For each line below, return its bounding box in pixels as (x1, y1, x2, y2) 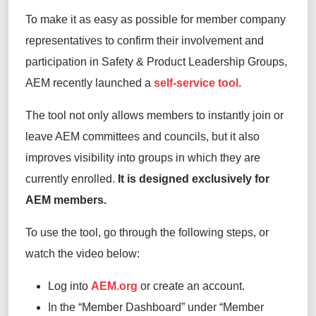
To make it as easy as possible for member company (25, 13, 286, 25)
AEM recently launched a (25, 76, 154, 89)
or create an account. (138, 279, 250, 292)
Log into (48, 279, 91, 292)
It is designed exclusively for (118, 172, 269, 185)
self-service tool (154, 76, 238, 89)
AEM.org (91, 279, 138, 292)
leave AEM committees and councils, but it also (25, 130, 260, 142)
